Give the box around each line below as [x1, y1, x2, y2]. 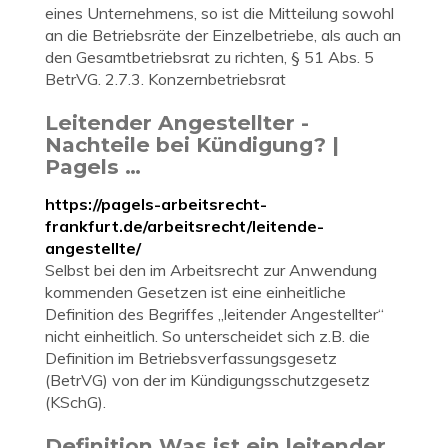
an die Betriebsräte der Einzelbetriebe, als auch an [45, 25, 401, 45]
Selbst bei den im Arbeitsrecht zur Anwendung [45, 260, 377, 280]
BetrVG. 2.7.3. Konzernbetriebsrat [45, 69, 286, 89]
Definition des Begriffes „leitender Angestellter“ [45, 304, 384, 324]
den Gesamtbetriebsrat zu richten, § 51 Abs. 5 [45, 47, 374, 67]
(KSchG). [45, 392, 106, 412]
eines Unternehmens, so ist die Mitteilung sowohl [45, 3, 394, 23]
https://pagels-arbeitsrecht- [45, 194, 267, 214]
